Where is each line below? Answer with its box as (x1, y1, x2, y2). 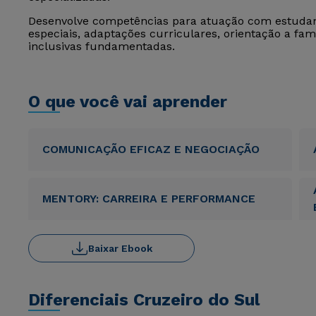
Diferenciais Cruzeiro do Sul (28, 290, 260, 310)
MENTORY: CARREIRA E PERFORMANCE (42, 192, 255, 205)
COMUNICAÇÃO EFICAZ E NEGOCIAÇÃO (42, 142, 260, 156)
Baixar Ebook (87, 243, 152, 254)
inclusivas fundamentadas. (28, 39, 175, 53)
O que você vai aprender (28, 92, 227, 111)
